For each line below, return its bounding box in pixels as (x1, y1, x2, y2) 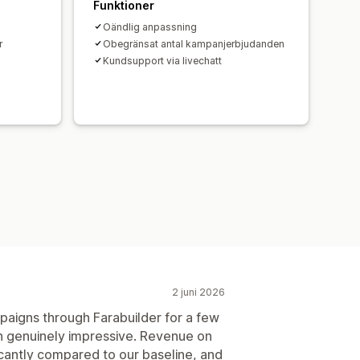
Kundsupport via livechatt (103, 54, 222, 67)
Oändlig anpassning (103, 20, 197, 33)
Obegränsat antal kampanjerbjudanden (103, 37, 284, 50)
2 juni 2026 (172, 285, 225, 298)
